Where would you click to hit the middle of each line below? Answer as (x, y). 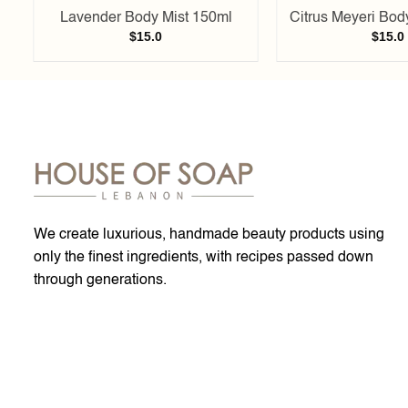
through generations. (100, 281)
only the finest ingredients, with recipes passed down (204, 258)
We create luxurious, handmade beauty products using (209, 235)
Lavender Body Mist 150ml (146, 18)
